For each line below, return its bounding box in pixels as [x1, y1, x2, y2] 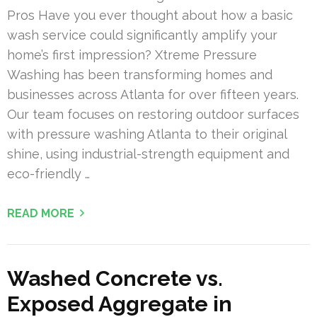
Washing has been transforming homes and [7, 67, 272, 83]
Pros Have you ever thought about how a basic [7, 8, 293, 23]
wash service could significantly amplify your [7, 28, 277, 43]
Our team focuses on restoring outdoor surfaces [7, 107, 299, 122]
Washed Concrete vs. [7, 266, 223, 292]
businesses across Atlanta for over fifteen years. [7, 87, 299, 103]
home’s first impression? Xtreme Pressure [7, 47, 257, 63]
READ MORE [7, 207, 74, 221]
